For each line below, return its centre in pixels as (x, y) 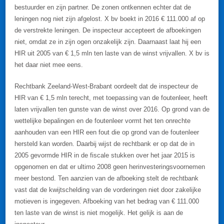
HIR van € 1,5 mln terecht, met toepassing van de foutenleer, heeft (111, 98)
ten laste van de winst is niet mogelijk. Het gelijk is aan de (99, 213)
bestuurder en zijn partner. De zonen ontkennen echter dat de (103, 7)
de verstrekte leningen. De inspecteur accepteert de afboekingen (108, 30)
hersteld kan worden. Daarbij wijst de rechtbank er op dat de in (104, 144)
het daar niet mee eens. (49, 65)
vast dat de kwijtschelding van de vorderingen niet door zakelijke (108, 190)
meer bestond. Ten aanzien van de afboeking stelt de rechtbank (106, 178)
